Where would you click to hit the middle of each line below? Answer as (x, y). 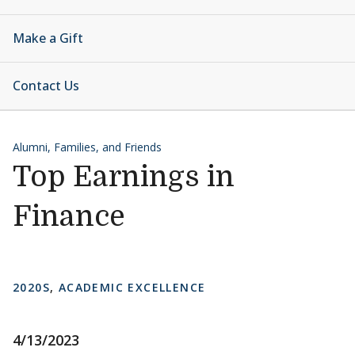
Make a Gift (48, 38)
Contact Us (46, 86)
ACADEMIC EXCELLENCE (132, 287)
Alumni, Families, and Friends (87, 147)
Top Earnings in (124, 177)
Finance (69, 217)
